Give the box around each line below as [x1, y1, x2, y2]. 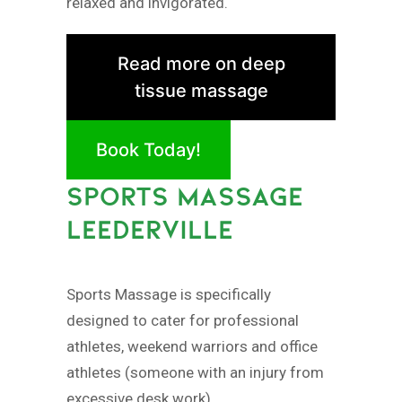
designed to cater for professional [66, 310, 299, 329]
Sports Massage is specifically [66, 284, 271, 303]
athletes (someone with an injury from [66, 363, 324, 381]
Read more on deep [117, 52, 285, 74]
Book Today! [96, 138, 201, 161]
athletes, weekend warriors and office [66, 336, 318, 355]
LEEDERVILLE [66, 213, 233, 245]
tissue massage [134, 79, 268, 101]
